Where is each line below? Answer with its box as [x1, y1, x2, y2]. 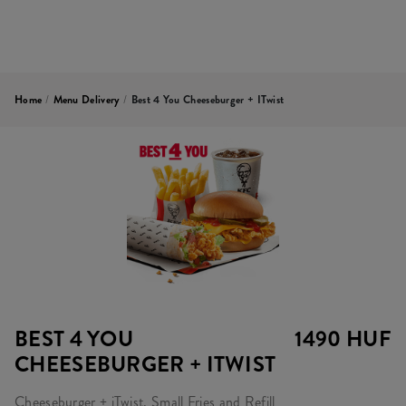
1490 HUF [294, 324, 391, 354]
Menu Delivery [53, 92, 121, 108]
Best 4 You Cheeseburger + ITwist [130, 92, 285, 108]
